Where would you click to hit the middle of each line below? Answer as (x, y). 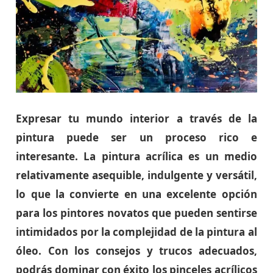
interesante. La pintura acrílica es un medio (136, 156)
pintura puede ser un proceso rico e (136, 137)
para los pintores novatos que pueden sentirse (136, 213)
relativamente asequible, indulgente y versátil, (136, 175)
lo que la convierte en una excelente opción (136, 194)
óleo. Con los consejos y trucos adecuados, (136, 250)
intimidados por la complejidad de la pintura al (136, 232)
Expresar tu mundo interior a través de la (136, 118)
